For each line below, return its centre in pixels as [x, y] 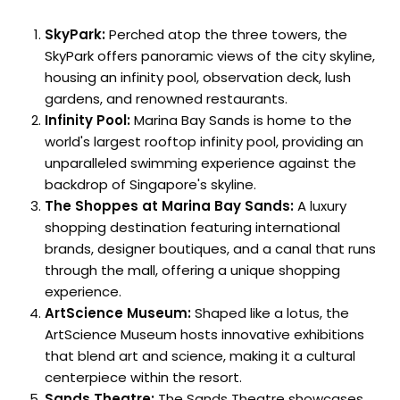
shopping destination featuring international [192, 228]
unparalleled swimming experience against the [200, 163]
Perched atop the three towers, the [226, 35]
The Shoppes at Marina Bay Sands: [169, 206]
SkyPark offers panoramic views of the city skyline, [210, 56]
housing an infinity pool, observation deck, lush [198, 78]
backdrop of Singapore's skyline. [150, 185]
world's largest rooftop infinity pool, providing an [204, 142]
